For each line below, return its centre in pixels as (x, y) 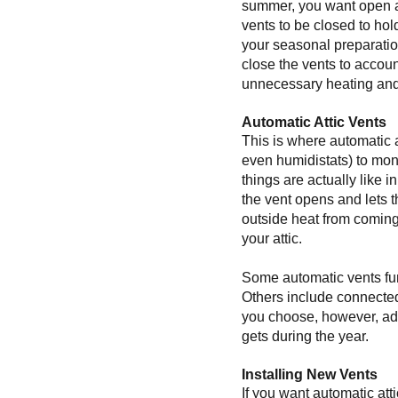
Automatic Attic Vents (314, 122)
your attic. (272, 239)
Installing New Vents (310, 374)
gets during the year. (305, 336)
